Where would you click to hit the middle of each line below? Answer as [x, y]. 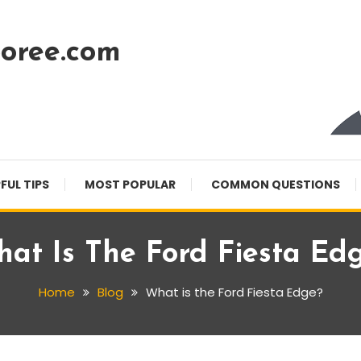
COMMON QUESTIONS [276, 185]
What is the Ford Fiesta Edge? [234, 292]
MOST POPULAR [130, 185]
